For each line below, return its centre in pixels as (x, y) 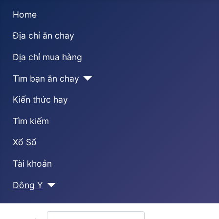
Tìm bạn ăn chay (46, 78)
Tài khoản (32, 163)
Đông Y (28, 185)
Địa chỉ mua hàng (47, 57)
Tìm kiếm (31, 121)
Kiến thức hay (40, 100)
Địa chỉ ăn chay (43, 36)
